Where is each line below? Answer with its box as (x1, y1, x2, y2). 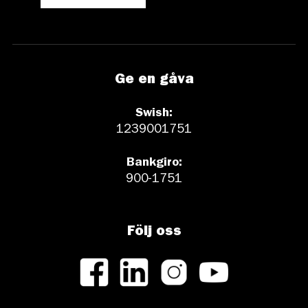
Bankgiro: (126, 157, 182, 170)
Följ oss (126, 225, 181, 240)
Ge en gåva (114, 74, 194, 88)
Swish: (135, 108, 173, 121)
